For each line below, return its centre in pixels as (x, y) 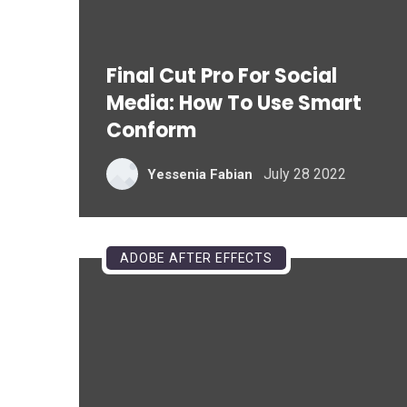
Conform (151, 130)
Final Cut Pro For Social (222, 76)
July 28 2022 (305, 174)
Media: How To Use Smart (234, 103)
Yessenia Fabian (200, 174)
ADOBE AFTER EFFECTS (196, 258)
